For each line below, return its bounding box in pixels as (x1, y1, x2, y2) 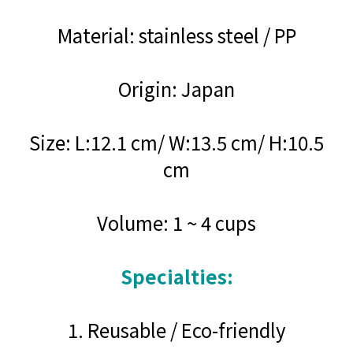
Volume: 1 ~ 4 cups (97, 208, 256, 236)
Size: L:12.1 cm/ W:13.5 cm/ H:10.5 (29, 128, 324, 156)
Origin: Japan (118, 74, 235, 102)
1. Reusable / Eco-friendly (67, 315, 286, 344)
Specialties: (120, 262, 233, 290)
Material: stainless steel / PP (57, 20, 296, 49)
